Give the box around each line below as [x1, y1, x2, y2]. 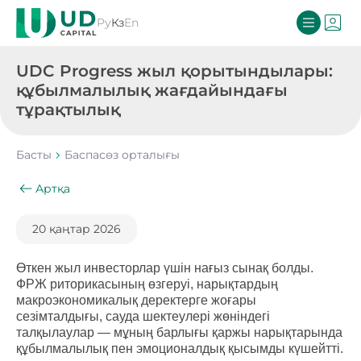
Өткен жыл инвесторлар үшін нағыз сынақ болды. [16, 261, 313, 275]
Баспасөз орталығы [64, 147, 180, 162]
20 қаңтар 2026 [32, 222, 121, 236]
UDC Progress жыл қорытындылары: [16, 61, 333, 81]
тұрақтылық [16, 100, 120, 119]
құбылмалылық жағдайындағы [16, 81, 288, 100]
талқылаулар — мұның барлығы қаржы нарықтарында [16, 326, 342, 339]
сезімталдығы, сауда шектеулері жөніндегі [16, 309, 270, 323]
